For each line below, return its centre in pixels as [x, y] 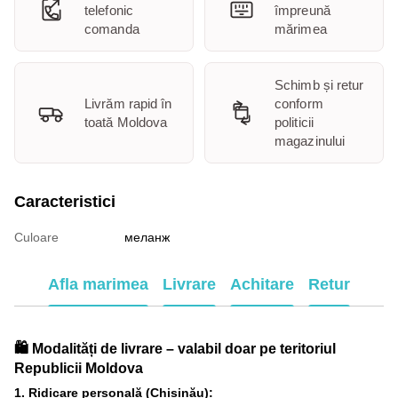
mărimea [301, 28]
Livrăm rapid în [128, 103]
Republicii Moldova [79, 367]
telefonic [109, 10]
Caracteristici [65, 201]
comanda [112, 28]
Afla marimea [98, 285]
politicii [294, 122]
